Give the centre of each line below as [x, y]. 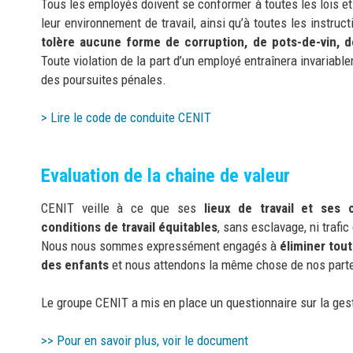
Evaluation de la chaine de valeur [165, 175]
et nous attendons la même [182, 264]
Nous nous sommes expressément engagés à [161, 245]
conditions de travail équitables [129, 227]
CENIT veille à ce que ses [123, 208]
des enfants [75, 264]
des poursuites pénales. [105, 79]
